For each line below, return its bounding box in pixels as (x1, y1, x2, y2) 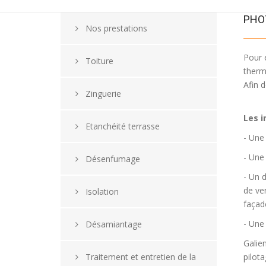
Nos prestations (78, 23, 147, 34)
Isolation (78, 186, 119, 197)
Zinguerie (78, 88, 121, 99)
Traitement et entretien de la (78, 251, 196, 262)
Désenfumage (78, 153, 140, 164)
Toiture (78, 55, 113, 66)
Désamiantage (78, 218, 142, 230)
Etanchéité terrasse (78, 121, 160, 132)
